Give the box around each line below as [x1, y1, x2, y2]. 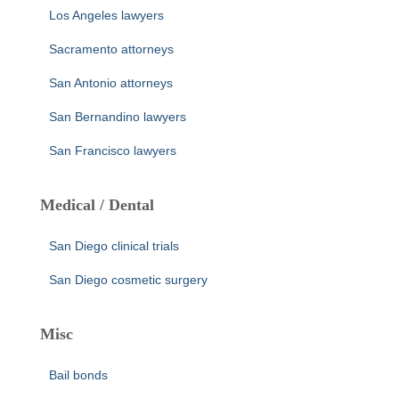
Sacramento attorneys [49, 42, 174, 56]
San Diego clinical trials [49, 239, 179, 253]
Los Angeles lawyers [49, 8, 164, 22]
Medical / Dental [40, 196, 154, 214]
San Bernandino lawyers [49, 110, 186, 124]
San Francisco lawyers [49, 143, 176, 158]
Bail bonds [49, 368, 108, 382]
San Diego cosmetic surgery [49, 273, 208, 287]
